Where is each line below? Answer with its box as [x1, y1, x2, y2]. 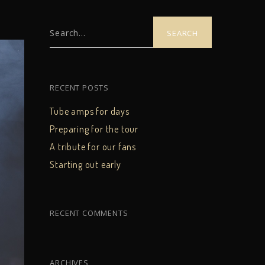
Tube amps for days [50, 105, 130, 117]
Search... [50, 27, 86, 39]
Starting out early [50, 158, 121, 170]
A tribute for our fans [50, 140, 137, 153]
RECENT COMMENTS [50, 207, 128, 218]
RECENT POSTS [50, 82, 109, 93]
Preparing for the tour [50, 122, 139, 135]
